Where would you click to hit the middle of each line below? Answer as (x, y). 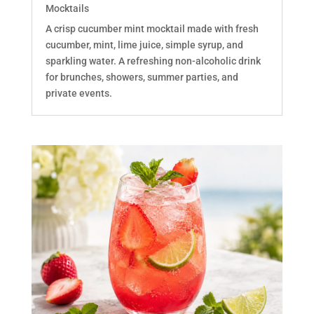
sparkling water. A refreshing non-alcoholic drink (153, 61)
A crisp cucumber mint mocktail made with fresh (152, 29)
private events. (78, 94)
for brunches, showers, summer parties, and (142, 77)
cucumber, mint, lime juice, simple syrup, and (144, 45)
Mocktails (67, 9)
